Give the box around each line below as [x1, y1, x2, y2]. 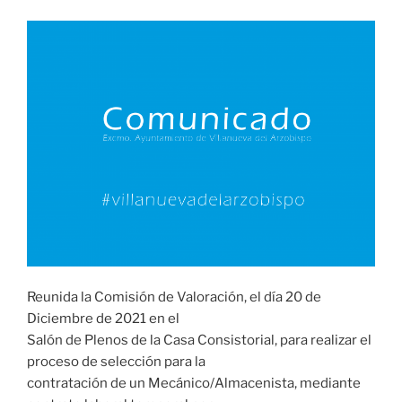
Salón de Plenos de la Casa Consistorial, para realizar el [27, 332, 371, 349]
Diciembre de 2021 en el [27, 310, 179, 328]
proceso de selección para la [27, 354, 205, 371]
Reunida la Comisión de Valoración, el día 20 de [27, 289, 321, 306]
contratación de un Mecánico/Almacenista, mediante [27, 375, 361, 392]
